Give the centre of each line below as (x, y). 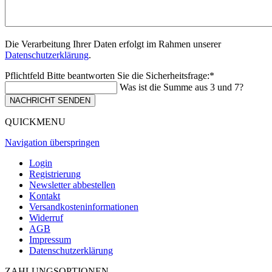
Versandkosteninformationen (84, 206)
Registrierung (55, 174)
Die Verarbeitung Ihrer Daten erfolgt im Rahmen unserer (113, 44)
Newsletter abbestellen (72, 185)
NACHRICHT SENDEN (50, 100)
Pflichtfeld (26, 75)
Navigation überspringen (52, 142)
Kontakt (45, 195)
